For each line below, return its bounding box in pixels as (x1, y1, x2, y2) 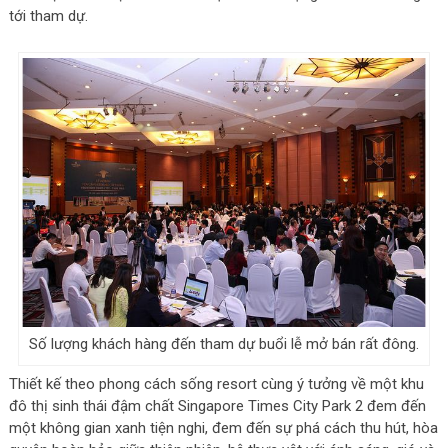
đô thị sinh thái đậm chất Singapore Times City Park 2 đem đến (8, 397, 426, 416)
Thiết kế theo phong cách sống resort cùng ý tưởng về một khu (8, 375, 424, 394)
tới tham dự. (8, 6, 88, 25)
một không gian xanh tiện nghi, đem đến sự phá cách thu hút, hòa (8, 419, 438, 438)
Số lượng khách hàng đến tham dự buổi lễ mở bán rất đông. (28, 334, 419, 353)
